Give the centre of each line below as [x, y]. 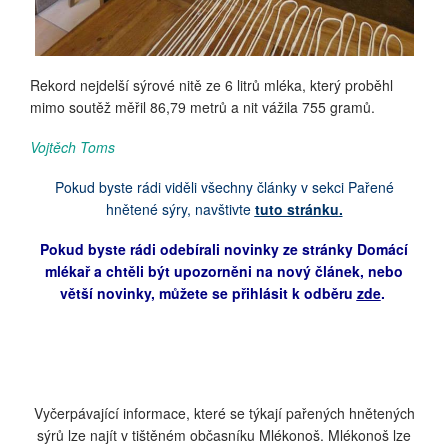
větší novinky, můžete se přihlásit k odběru [208, 293]
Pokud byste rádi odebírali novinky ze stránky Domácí [224, 249]
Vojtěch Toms [72, 147]
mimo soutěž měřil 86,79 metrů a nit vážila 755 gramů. [202, 107]
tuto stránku [296, 209]
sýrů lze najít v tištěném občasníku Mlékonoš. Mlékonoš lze [224, 435]
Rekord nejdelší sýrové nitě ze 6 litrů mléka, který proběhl [211, 85]
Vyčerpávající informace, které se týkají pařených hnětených [224, 413]
